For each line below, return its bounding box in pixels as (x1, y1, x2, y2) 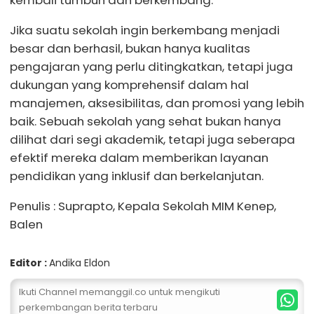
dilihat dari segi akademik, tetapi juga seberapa (10, 130, 295, 148)
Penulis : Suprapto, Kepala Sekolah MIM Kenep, (10, 197, 276, 214)
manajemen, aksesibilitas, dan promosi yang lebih (10, 94, 304, 111)
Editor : (10, 255, 49, 270)
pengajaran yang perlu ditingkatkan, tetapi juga (10, 57, 293, 75)
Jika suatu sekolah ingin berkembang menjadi (10, 21, 280, 39)
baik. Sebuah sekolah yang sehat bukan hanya (10, 112, 281, 130)
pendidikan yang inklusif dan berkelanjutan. (10, 167, 264, 184)
